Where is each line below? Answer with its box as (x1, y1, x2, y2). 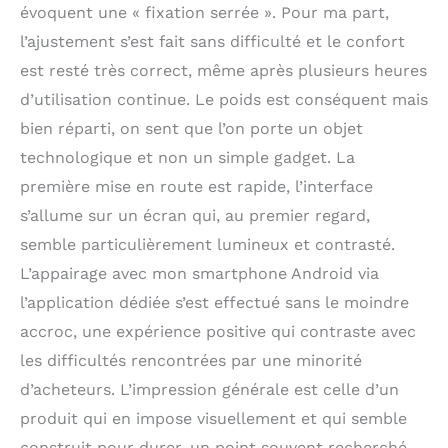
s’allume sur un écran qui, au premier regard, (20, 205, 370, 225)
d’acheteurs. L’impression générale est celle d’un (20, 379, 399, 399)
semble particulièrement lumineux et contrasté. (20, 234, 395, 254)
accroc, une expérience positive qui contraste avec (20, 321, 416, 341)
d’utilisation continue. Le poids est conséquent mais (20, 89, 428, 109)
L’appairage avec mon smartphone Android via (20, 263, 379, 283)
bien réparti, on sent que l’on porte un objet (20, 118, 363, 138)
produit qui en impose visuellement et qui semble (20, 408, 407, 428)
